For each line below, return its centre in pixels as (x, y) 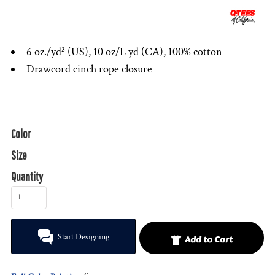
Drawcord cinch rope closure (89, 69)
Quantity (27, 176)
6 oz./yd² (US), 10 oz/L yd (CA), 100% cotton (124, 52)
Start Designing (83, 237)
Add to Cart (209, 239)
